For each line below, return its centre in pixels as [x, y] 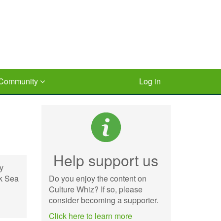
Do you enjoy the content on [97, 178]
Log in [150, 81]
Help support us [106, 160]
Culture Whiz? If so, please [95, 189]
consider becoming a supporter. [103, 200]
